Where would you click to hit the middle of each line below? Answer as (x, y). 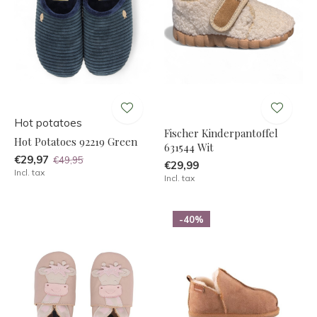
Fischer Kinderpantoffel (221, 133)
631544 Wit (189, 147)
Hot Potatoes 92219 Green (76, 141)
